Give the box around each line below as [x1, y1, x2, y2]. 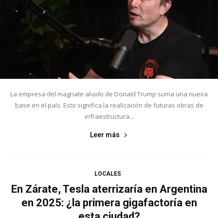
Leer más [90, 131, 120, 139]
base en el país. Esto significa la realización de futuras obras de [15, 101, 203, 110]
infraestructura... [84, 112, 134, 121]
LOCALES [94, 170, 121, 178]
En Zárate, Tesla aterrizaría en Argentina [11, 183, 207, 196]
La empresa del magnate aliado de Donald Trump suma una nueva [10, 90, 208, 99]
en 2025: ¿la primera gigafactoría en [21, 197, 197, 209]
